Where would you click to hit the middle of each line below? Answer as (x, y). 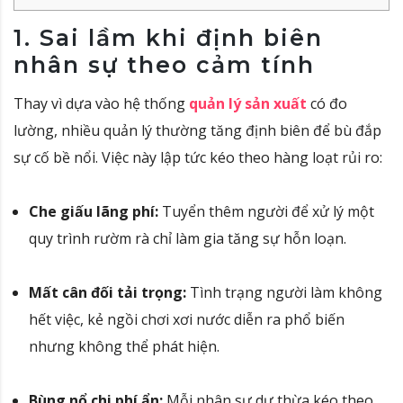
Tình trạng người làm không (284, 293)
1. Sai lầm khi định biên (168, 38)
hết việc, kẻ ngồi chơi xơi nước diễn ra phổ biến (187, 320)
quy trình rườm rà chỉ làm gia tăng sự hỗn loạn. (188, 239)
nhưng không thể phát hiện (123, 347)
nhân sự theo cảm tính (164, 65)
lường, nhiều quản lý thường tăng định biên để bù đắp (197, 131)
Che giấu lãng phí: (94, 212)
